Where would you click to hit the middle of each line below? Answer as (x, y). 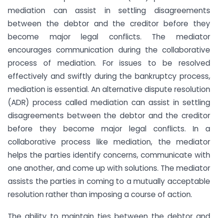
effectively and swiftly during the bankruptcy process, (109, 76)
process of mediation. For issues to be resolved (109, 63)
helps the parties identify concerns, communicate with (109, 155)
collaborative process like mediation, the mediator (109, 142)
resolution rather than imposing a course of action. (100, 195)
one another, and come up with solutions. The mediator (109, 168)
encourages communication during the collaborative (109, 50)
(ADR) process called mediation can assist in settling (109, 103)
